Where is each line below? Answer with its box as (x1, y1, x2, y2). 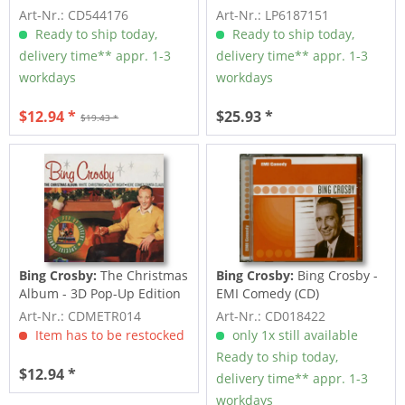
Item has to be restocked (32, 326, 185, 344)
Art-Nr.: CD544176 (19, 6, 129, 24)
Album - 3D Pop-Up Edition (19, 285, 182, 303)
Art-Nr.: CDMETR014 (19, 307, 142, 325)
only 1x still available (229, 326, 359, 344)
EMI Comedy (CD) (216, 285, 320, 303)
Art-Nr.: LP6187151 (216, 6, 330, 24)
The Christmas (97, 267, 189, 285)
